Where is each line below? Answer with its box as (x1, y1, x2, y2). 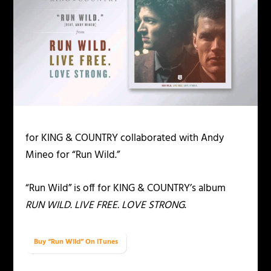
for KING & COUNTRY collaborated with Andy (25, 129, 224, 146)
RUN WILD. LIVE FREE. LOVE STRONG (25, 197, 185, 214)
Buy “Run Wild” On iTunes (34, 236, 119, 249)
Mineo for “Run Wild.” (25, 146, 120, 163)
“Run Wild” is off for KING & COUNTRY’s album (25, 180, 226, 197)
